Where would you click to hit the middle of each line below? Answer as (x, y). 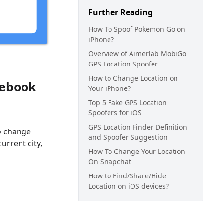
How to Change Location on (133, 78)
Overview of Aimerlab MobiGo (137, 54)
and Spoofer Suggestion (128, 137)
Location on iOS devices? (129, 186)
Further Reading (120, 12)
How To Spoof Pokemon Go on (137, 29)
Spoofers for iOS (115, 113)
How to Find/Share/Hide (127, 176)
